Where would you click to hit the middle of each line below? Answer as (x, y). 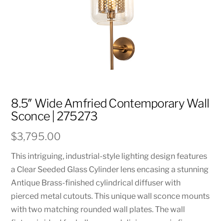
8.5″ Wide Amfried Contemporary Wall (110, 104)
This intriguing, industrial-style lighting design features (109, 156)
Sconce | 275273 (54, 116)
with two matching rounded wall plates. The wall (98, 209)
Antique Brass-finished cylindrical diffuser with (96, 183)
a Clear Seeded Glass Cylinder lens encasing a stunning (110, 169)
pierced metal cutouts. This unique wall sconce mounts (110, 196)
